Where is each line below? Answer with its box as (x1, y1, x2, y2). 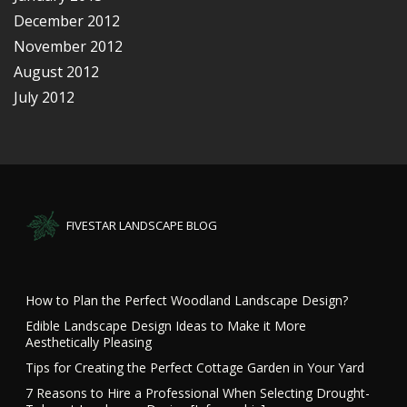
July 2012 (14, 86, 74, 107)
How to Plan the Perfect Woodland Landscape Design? (25, 291, 349, 309)
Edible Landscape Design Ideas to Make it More (25, 316, 307, 334)
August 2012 (14, 61, 99, 82)
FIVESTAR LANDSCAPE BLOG (66, 216, 218, 233)
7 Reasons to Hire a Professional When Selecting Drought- (25, 383, 371, 402)
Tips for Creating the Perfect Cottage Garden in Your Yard (25, 358, 365, 376)
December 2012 (14, 10, 120, 31)
